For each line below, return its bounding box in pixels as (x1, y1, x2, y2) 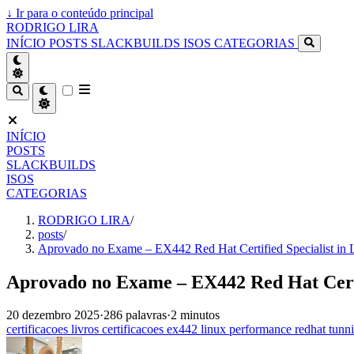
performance (229, 322, 295, 337)
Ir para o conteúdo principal (13, 6, 153, 20)
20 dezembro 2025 (6, 308, 100, 322)
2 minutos (171, 308, 220, 322)
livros (71, 322, 102, 337)
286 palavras (104, 308, 167, 322)
